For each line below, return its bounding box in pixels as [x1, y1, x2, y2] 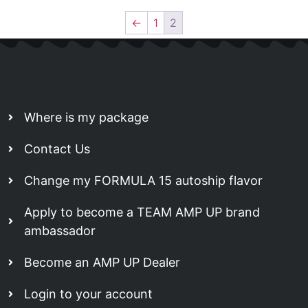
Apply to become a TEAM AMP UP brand [23, 205, 260, 220]
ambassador [23, 223, 96, 239]
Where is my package [23, 110, 148, 125]
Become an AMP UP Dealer [23, 255, 180, 270]
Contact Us [23, 142, 90, 157]
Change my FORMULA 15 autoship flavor [23, 173, 263, 188]
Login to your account [23, 287, 153, 302]
